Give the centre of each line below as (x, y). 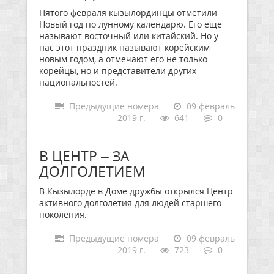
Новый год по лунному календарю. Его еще (131, 24)
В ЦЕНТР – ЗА (84, 156)
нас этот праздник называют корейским (124, 47)
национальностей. (78, 82)
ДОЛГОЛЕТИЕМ (92, 171)
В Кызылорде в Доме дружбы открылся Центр (136, 191)
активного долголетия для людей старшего (130, 203)
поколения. (63, 214)
